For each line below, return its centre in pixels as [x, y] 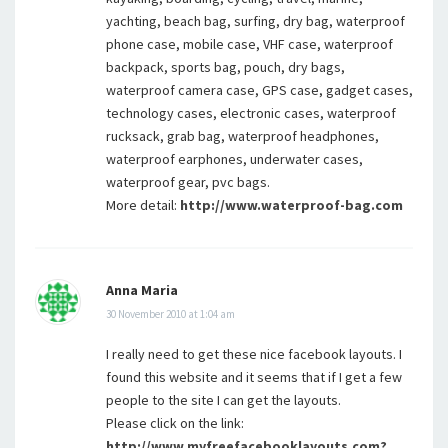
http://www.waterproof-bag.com [291, 205]
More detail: [143, 205]
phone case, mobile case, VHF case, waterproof [249, 44]
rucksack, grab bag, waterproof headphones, [242, 136]
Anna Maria [142, 290]
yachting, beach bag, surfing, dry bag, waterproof [255, 21]
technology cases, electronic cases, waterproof [251, 113]
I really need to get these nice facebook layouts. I [254, 354]
